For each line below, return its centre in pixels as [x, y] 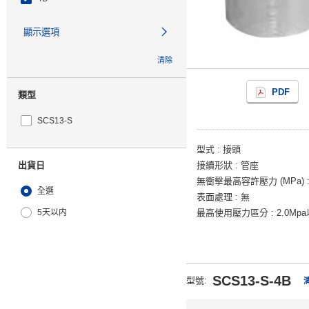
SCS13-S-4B [252, 281]
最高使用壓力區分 [232, 213]
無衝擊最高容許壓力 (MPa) [250, 181]
